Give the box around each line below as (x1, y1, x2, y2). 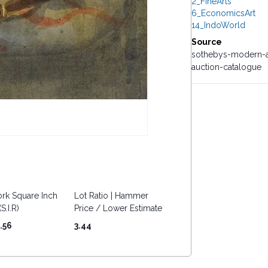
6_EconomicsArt (191, 8, 255, 18)
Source (191, 37, 222, 47)
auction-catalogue (191, 62, 261, 72)
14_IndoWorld (191, 20, 245, 30)
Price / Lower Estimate (74, 203, 162, 213)
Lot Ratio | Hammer (74, 191, 148, 200)
